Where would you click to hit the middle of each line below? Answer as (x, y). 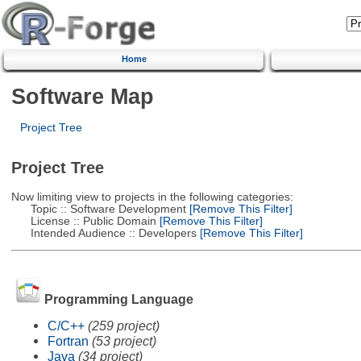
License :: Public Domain (83, 221)
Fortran (68, 340)
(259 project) (123, 325)
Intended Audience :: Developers (104, 233)
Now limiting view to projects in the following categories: (152, 197)
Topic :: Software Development (98, 209)
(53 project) (124, 340)
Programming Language (118, 299)
